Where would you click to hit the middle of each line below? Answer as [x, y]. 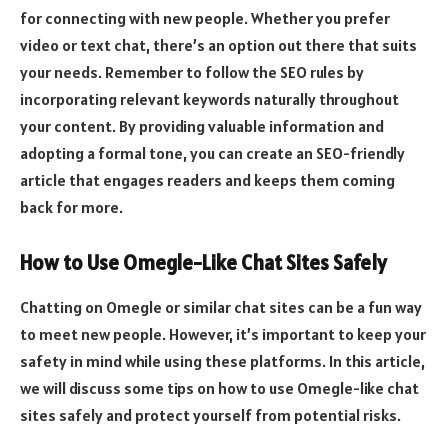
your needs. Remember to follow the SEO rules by [192, 71]
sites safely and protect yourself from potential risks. [210, 414]
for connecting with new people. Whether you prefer [205, 17]
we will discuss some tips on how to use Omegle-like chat [219, 387]
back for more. [71, 206]
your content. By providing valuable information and [202, 125]
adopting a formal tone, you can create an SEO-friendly [212, 152]
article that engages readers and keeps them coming [207, 179]
